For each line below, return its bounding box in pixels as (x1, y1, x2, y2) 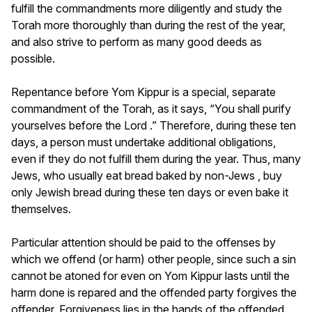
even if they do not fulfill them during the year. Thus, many (11, 151, 301, 166)
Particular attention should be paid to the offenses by (11, 235, 276, 249)
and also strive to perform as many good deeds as (11, 34, 262, 49)
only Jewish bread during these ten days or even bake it (11, 185, 288, 199)
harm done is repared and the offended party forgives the (11, 285, 297, 299)
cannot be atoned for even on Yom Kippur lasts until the (11, 268, 290, 283)
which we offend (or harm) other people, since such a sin (11, 251, 296, 266)
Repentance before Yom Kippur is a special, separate (11, 84, 276, 99)
